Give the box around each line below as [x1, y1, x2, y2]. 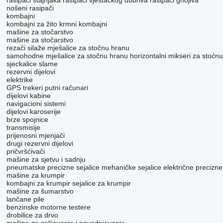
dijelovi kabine [6, 92, 51, 100]
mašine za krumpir [6, 171, 65, 180]
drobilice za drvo [6, 211, 58, 220]
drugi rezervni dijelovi [6, 139, 73, 148]
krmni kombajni [59, 20, 107, 28]
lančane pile [6, 195, 44, 204]
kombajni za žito [6, 20, 57, 28]
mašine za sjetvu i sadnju [6, 155, 86, 164]
